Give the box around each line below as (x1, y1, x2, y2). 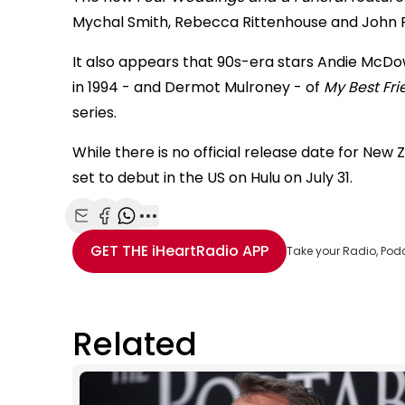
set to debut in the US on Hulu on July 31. (72, 167, 356, 189)
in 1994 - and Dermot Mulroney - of (72, 77, 324, 99)
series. (72, 102, 117, 124)
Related (72, 321, 197, 368)
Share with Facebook (104, 226, 245, 247)
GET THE (90, 240, 148, 262)
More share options (147, 226, 283, 247)
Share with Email (82, 226, 194, 247)
